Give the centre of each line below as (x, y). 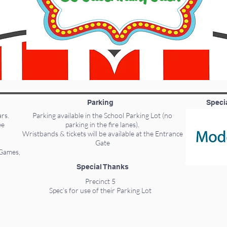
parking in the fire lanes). (102, 124)
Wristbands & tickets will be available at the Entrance (102, 134)
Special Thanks (102, 167)
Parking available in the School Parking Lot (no (102, 115)
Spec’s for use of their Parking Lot (100, 190)
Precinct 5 (100, 181)
